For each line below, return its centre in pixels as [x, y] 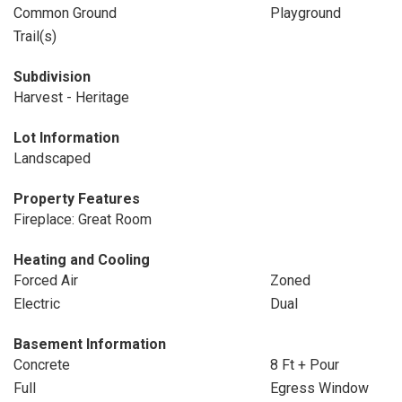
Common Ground [65, 13]
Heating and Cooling [82, 260]
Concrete [42, 365]
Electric [37, 304]
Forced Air [46, 280]
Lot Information [66, 138]
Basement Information [90, 344]
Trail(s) [35, 36]
